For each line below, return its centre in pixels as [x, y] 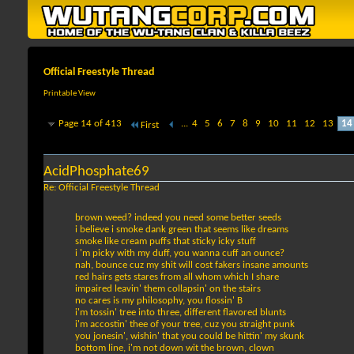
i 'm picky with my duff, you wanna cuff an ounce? [180, 254]
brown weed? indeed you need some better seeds [178, 218]
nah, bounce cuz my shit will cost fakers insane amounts [192, 265]
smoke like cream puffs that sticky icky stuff [166, 242]
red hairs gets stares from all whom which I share [177, 277]
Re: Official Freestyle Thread [102, 188]
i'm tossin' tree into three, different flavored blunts [181, 313]
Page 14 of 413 [90, 124]
